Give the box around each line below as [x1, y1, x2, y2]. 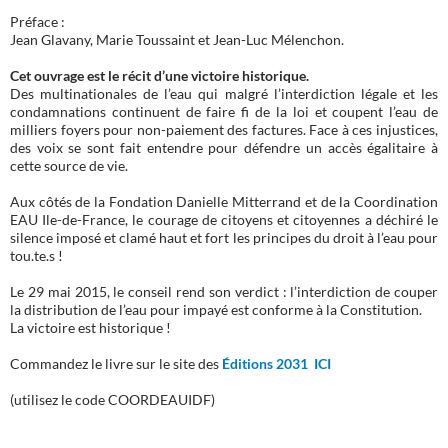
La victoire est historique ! [10, 319, 171, 337]
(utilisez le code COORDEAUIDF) [10, 391, 215, 409]
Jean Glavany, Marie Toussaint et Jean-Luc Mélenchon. [10, 31, 344, 49]
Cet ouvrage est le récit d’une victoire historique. [10, 67, 309, 85]
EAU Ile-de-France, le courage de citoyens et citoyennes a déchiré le [10, 211, 438, 229]
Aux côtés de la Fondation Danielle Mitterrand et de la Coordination [10, 193, 438, 211]
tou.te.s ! [10, 247, 63, 265]
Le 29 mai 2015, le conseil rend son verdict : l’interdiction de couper [10, 283, 438, 301]
